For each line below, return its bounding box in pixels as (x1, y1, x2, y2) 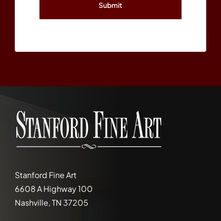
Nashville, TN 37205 (14, 197, 88, 208)
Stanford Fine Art (14, 170, 76, 181)
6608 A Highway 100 (14, 184, 93, 194)
